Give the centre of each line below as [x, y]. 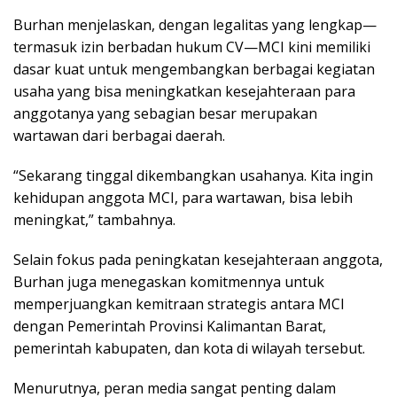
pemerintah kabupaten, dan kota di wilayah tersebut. [189, 349]
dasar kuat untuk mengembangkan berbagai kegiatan [194, 70]
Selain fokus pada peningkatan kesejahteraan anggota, [198, 260]
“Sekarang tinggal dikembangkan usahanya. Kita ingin [193, 176]
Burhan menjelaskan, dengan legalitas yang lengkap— [195, 25]
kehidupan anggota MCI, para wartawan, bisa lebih [183, 198]
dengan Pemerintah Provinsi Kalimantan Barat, [170, 327]
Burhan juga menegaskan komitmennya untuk [169, 282]
